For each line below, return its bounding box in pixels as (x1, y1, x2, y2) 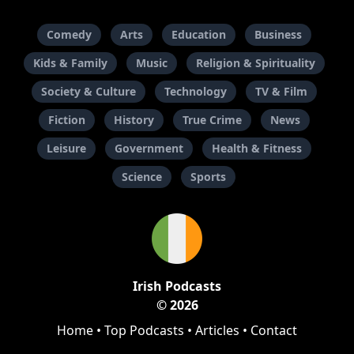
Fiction (47, 112, 85, 128)
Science (122, 169, 162, 185)
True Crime (182, 112, 242, 128)
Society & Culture (40, 84, 136, 100)
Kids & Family (32, 55, 107, 71)
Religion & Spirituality (195, 55, 315, 71)
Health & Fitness (211, 141, 302, 156)
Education (171, 27, 226, 43)
